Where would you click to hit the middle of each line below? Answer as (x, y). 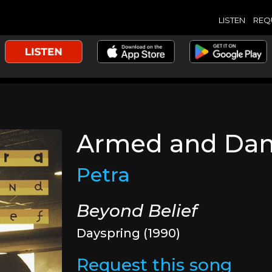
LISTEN (232, 20)
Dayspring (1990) (129, 233)
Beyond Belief (137, 211)
